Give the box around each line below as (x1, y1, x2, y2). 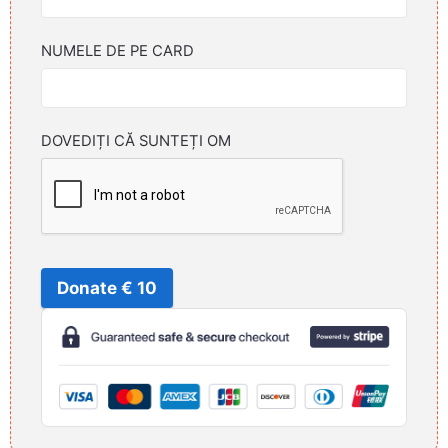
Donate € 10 (57, 277, 157, 298)
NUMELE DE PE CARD (41, 41, 194, 60)
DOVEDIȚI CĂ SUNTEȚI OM (41, 131, 231, 150)
